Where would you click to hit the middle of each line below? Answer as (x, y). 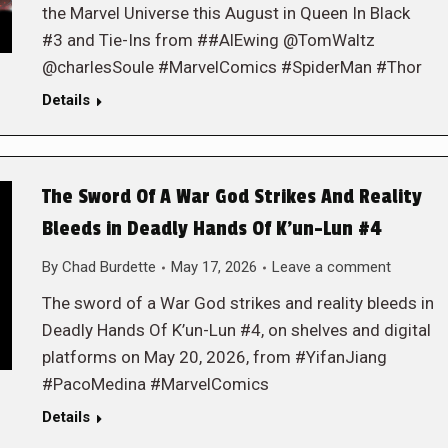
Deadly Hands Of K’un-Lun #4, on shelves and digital (236, 330)
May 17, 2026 (213, 267)
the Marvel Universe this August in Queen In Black (225, 13)
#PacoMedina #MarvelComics (155, 384)
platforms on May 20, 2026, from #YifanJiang (214, 357)
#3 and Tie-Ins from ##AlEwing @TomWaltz (208, 40)
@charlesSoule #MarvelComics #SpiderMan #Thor (231, 67)
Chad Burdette (108, 267)
